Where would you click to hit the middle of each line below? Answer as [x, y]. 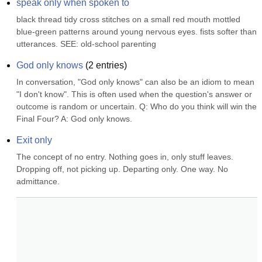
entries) [110, 65]
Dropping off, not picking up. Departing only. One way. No [122, 169]
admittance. [38, 181]
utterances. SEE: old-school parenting [86, 44]
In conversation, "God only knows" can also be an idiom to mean [135, 82]
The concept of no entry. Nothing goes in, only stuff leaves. [125, 157]
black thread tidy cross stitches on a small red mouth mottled [128, 19]
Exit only [34, 140]
